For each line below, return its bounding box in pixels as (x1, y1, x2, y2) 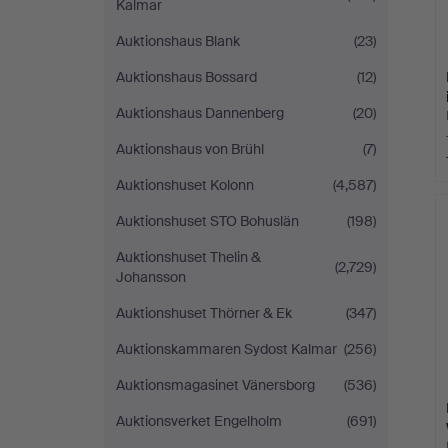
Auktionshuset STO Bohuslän (116, 212, 299, 230)
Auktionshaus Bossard (116, 68, 257, 86)
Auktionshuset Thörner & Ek (116, 304, 292, 322)
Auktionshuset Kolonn (116, 176, 254, 194)
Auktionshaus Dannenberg (116, 104, 284, 122)
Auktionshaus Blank (116, 32, 240, 50)
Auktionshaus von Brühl (116, 140, 264, 158)
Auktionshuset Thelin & (116, 248, 261, 266)
